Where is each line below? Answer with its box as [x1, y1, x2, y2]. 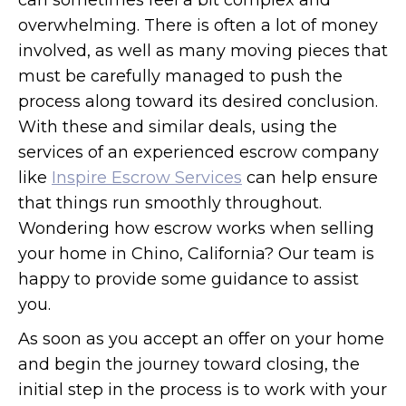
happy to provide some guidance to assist [18, 269, 359, 289]
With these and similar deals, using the [18, 117, 337, 137]
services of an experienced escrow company [18, 142, 379, 162]
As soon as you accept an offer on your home [18, 329, 384, 349]
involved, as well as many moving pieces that [18, 41, 388, 61]
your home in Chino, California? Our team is [18, 244, 374, 264]
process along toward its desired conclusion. [18, 92, 378, 111]
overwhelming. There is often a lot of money [18, 15, 378, 35]
